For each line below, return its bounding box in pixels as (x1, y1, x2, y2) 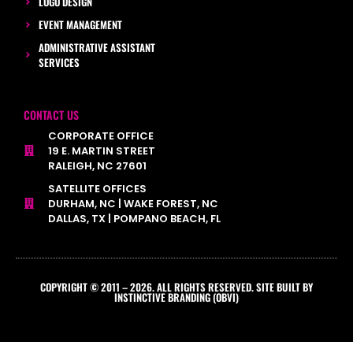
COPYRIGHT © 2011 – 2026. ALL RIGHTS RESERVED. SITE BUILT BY (40, 278, 313, 295)
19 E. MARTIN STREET (47, 143, 155, 158)
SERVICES (38, 54, 80, 70)
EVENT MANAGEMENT (38, 16, 122, 32)
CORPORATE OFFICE (47, 128, 154, 143)
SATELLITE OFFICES (47, 180, 147, 196)
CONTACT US (24, 106, 79, 123)
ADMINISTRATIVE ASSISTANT (38, 39, 155, 55)
